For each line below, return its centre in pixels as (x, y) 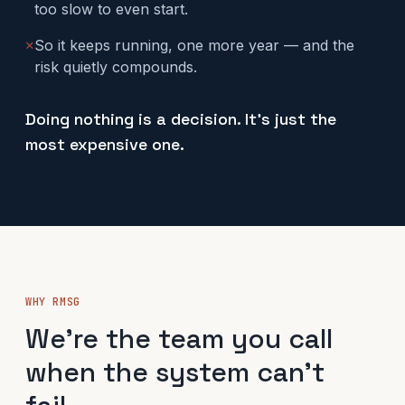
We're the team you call (179, 339)
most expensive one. (105, 144)
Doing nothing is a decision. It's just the (181, 119)
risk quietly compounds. (116, 67)
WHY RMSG (53, 302)
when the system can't (175, 372)
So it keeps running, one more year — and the (194, 45)
